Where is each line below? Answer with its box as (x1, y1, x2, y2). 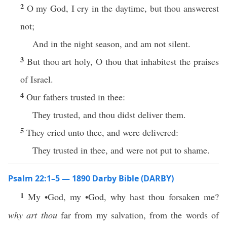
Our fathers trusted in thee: (26, 91, 125, 103)
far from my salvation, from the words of (57, 209, 219, 221)
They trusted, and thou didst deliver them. (32, 108, 186, 121)
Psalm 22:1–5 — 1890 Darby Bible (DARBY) (8, 173, 174, 184)
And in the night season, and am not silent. (32, 37, 191, 50)
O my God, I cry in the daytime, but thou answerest (26, 2, 219, 14)
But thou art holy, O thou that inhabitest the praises (26, 55, 219, 67)
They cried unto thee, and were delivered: (26, 126, 178, 138)
